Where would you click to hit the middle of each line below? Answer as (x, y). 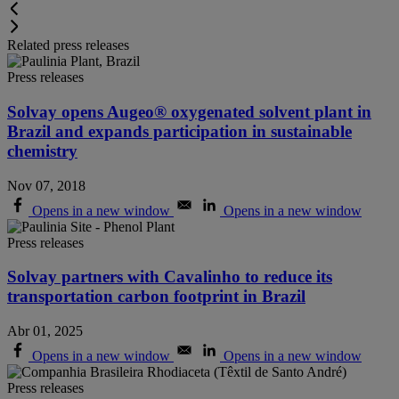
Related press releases (68, 45)
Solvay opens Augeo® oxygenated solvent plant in (189, 111)
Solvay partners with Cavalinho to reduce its (170, 277)
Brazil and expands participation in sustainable (179, 131)
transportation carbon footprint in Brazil (156, 297)
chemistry (42, 151)
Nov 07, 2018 (46, 185)
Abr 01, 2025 (45, 331)
